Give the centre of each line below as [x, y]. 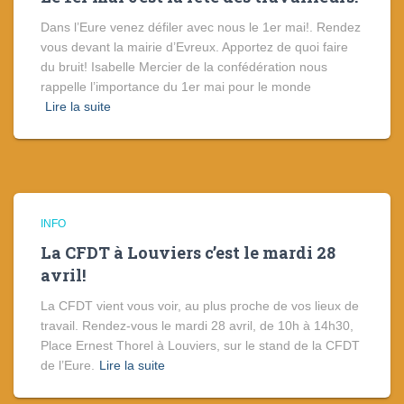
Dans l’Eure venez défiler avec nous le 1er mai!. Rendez [201, 27]
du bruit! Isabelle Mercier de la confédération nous [184, 67]
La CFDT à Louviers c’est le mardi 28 [188, 252]
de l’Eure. [68, 365]
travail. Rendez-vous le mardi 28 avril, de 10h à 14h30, [197, 326]
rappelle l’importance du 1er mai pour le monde [176, 87]
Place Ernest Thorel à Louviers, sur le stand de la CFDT [200, 345]
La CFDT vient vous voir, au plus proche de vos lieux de [200, 306]
